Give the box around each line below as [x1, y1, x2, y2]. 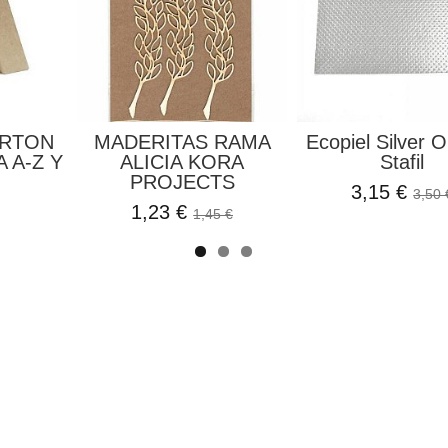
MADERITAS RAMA [93, 131, 271, 154]
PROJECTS [129, 171, 235, 194]
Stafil [380, 151, 425, 174]
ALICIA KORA [120, 151, 245, 174]
